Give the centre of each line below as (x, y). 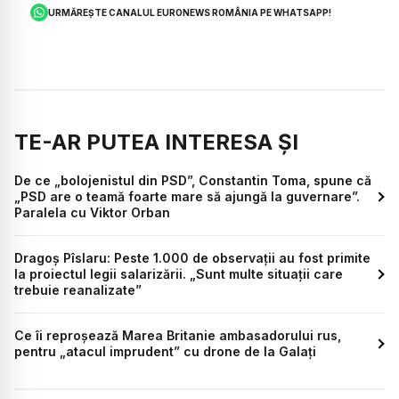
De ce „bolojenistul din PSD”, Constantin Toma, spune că (193, 181)
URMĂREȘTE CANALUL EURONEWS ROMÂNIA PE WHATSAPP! (190, 12)
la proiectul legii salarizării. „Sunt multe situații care (179, 274)
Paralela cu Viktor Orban (92, 213)
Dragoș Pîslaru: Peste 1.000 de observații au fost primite (192, 258)
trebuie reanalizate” (78, 290)
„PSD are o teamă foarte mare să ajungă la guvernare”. (187, 197)
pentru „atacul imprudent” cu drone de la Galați (165, 352)
